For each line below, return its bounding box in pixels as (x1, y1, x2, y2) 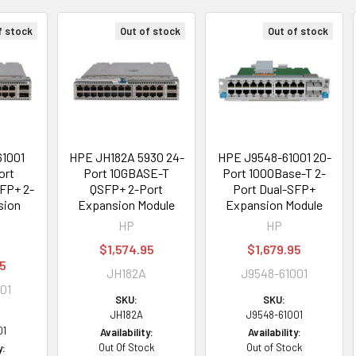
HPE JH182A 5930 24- (68, 149, 184, 164)
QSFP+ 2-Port (90, 181, 164, 196)
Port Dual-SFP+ (233, 181, 316, 196)
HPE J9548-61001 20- (217, 149, 331, 164)
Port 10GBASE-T (83, 165, 170, 180)
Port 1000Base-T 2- (222, 165, 327, 180)
